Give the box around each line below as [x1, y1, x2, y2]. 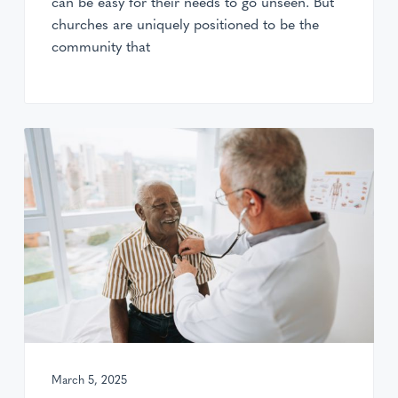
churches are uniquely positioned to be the [51, 12, 319, 34]
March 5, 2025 [51, 370, 127, 387]
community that [51, 35, 150, 56]
